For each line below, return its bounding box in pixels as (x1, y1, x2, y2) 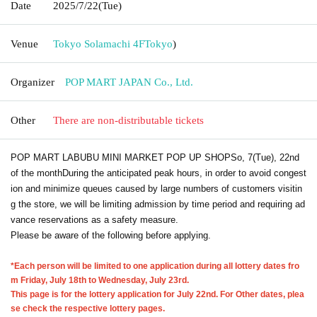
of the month (11, 167, 62, 178)
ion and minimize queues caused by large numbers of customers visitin (11, 183, 302, 194)
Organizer (11, 76, 54, 88)
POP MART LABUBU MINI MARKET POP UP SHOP (11, 151, 231, 163)
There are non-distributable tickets (53, 114, 204, 126)
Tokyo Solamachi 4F (53, 38, 144, 50)
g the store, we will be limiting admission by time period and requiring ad (11, 198, 305, 209)
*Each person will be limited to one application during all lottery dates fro (11, 260, 299, 271)
